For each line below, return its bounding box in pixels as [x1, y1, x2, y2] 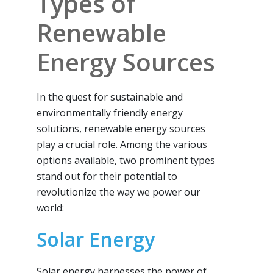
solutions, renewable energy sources [37, 122, 205, 136]
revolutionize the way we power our [37, 185, 200, 199]
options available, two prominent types [37, 154, 215, 168]
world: [37, 201, 64, 215]
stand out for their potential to [37, 169, 177, 183]
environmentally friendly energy [37, 106, 183, 120]
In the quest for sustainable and [37, 90, 183, 104]
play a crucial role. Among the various [37, 138, 207, 152]
